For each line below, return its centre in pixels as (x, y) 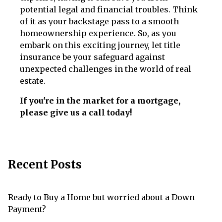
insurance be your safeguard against (92, 57)
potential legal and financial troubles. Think (109, 9)
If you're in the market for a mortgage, (100, 101)
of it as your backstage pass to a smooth (99, 21)
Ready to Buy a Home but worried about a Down (101, 197)
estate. (33, 81)
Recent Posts (45, 165)
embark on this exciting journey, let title (100, 45)
